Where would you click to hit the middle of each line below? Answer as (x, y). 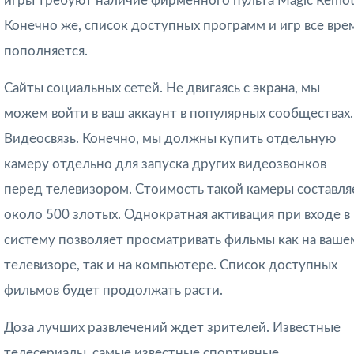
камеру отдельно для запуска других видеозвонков (165, 164)
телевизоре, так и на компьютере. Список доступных (171, 265)
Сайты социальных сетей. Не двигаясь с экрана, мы (162, 88)
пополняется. (46, 51)
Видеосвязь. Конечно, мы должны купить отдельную (170, 139)
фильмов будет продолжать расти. (113, 291)
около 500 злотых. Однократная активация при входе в (177, 215)
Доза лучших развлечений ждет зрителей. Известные (172, 328)
